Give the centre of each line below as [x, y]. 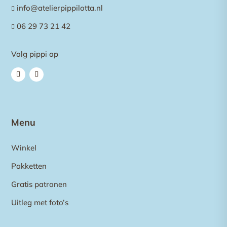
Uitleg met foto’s [40, 203]
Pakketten [29, 166]
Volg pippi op [35, 54]
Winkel [24, 148]
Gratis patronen [39, 184]
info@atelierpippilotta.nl [60, 8]
